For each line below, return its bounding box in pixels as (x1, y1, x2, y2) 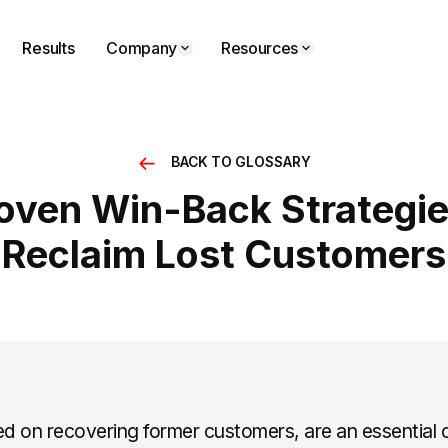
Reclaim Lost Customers (2, 230, 446, 277)
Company (106, 38, 178, 58)
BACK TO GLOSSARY (171, 154, 312, 171)
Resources (221, 38, 299, 58)
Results (22, 38, 75, 58)
